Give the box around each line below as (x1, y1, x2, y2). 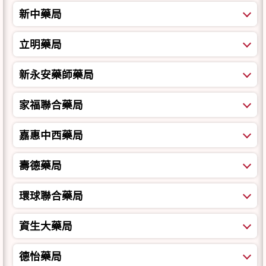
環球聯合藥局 (19, 188, 83, 203)
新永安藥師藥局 (19, 67, 94, 82)
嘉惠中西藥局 (19, 128, 83, 142)
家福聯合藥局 (19, 97, 83, 112)
